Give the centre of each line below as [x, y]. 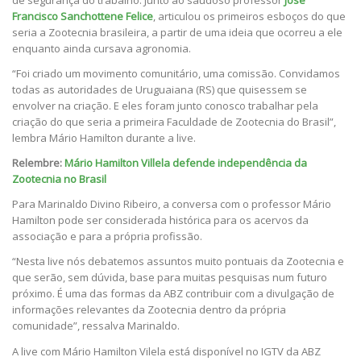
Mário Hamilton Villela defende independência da [186, 163]
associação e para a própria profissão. [107, 237]
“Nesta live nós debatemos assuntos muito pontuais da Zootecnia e [178, 261]
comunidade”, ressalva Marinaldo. [96, 326]
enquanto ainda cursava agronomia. [102, 49]
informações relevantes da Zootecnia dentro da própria [149, 310]
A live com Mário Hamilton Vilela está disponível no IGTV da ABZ [166, 351]
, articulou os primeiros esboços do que [249, 17]
